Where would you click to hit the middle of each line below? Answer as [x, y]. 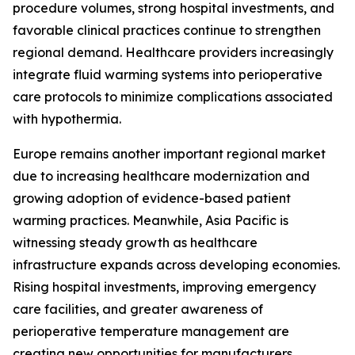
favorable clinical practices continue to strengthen [167, 30]
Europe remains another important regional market [169, 154]
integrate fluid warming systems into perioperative [168, 74]
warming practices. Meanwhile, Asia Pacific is [151, 220]
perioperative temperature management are [151, 331]
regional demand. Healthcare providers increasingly [173, 52]
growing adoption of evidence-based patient [152, 198]
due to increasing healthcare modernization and [161, 176]
